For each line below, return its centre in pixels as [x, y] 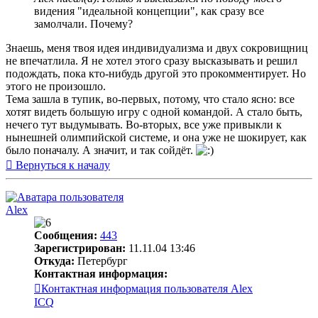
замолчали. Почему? [83, 23]
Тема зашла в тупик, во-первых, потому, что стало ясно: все [150, 99]
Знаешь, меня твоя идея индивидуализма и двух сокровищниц [157, 48]
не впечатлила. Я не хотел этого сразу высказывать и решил [152, 60]
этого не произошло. [56, 86]
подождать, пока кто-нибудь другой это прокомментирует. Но [156, 73]
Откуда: [54, 261]
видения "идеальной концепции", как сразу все [149, 11]
